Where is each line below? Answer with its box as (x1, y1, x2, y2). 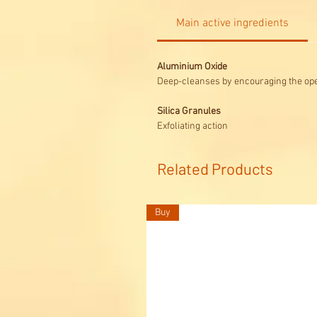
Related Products (157, 159, 273, 178)
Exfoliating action (157, 120, 228, 133)
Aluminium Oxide (157, 61, 227, 74)
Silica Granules (157, 105, 221, 118)
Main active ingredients (176, 16, 289, 31)
